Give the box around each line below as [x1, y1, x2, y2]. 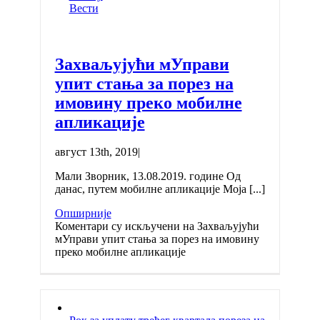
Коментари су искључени [54, 220, 180, 233]
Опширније [54, 207, 111, 220]
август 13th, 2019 [54, 146, 138, 159]
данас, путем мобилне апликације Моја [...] [54, 183, 265, 196]
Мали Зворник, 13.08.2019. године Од [54, 170, 241, 183]
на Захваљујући [179, 220, 259, 233]
